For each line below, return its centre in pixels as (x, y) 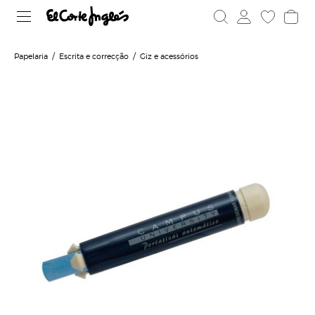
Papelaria (31, 56)
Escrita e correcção (94, 56)
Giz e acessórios (169, 56)
